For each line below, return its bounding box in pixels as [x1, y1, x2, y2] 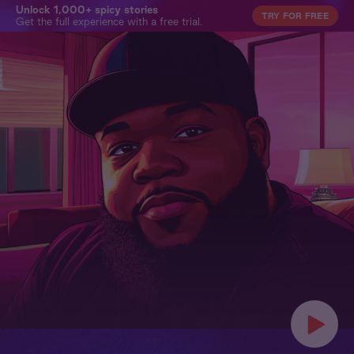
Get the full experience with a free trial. [16, 16, 202, 27]
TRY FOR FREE [262, 11, 329, 21]
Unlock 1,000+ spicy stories [16, 4, 158, 15]
